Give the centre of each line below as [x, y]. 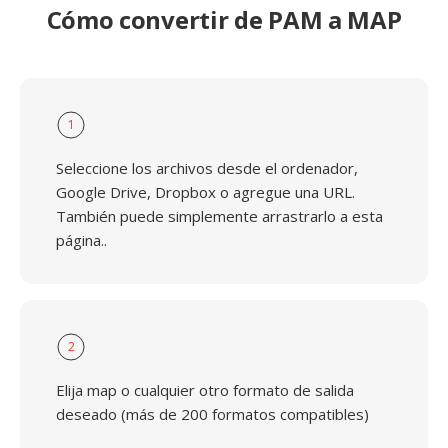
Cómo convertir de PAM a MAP [224, 19]
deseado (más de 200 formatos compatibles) [212, 414]
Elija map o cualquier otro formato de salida [205, 390]
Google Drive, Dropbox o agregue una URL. [205, 192]
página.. [81, 240]
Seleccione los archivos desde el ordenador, [207, 168]
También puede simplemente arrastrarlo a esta [219, 216]
